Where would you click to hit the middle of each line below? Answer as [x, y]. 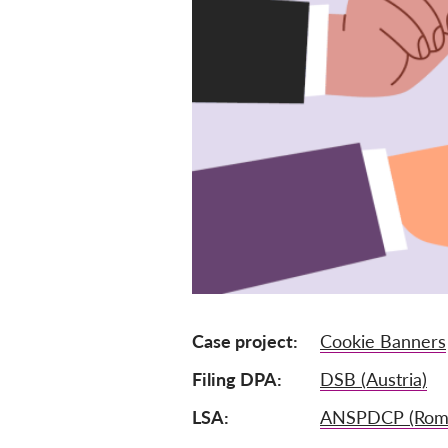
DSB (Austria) [373, 379]
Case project [242, 341]
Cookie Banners [383, 341]
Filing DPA [234, 379]
